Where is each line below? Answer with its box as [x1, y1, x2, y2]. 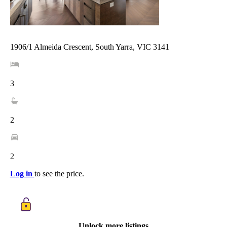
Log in [10, 169, 34, 178]
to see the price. [34, 169, 84, 178]
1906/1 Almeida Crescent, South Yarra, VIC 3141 [10, 43, 169, 51]
